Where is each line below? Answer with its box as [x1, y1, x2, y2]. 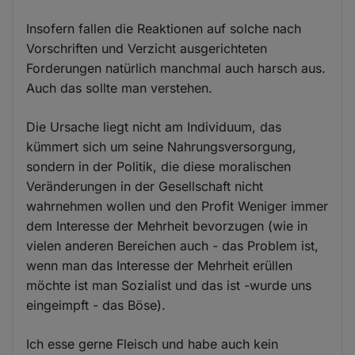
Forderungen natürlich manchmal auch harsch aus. [26, 59, 326, 76]
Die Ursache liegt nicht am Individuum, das [26, 118, 282, 135]
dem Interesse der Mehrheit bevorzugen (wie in [26, 217, 308, 234]
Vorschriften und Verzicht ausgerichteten [26, 40, 268, 56]
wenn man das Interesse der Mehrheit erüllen [26, 257, 293, 273]
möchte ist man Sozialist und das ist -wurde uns [26, 277, 312, 293]
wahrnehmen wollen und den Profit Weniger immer [26, 197, 329, 214]
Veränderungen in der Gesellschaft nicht [26, 177, 264, 194]
